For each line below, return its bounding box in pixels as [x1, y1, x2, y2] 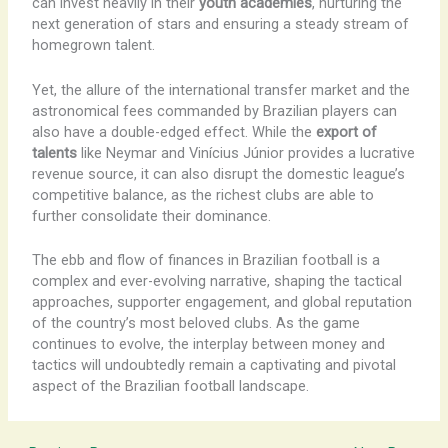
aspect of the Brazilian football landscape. [31, 377, 309, 396]
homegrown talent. [31, 36, 155, 55]
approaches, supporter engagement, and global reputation [31, 293, 412, 312]
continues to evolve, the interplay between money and [31, 335, 385, 354]
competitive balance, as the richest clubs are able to [31, 185, 374, 204]
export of [315, 122, 377, 141]
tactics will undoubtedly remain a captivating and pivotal [31, 356, 396, 375]
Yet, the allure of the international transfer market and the [31, 80, 410, 99]
